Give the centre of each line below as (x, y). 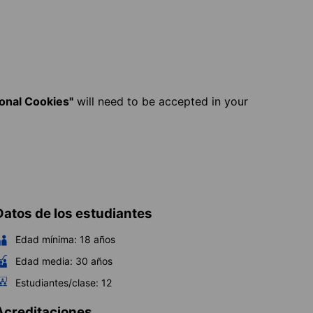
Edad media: (44, 261)
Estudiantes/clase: (57, 282)
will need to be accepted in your (161, 102)
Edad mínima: (46, 239)
